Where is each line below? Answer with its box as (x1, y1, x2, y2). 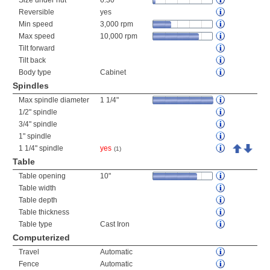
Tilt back (19, 56, 46, 64)
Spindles (13, 81, 49, 90)
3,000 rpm (100, 20, 133, 28)
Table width (19, 184, 56, 192)
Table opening (19, 172, 66, 180)
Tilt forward (19, 44, 55, 52)
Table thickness (19, 208, 69, 216)
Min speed (19, 20, 53, 28)
